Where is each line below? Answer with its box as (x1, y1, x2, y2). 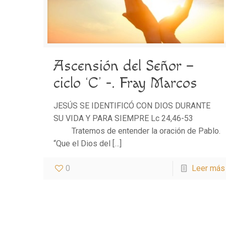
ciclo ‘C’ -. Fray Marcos (53, 74, 198, 93)
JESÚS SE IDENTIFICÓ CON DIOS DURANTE (53, 101, 211, 111)
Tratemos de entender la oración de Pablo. (53, 126, 221, 136)
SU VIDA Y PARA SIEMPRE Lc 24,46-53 (53, 114, 212, 124)
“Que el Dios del (53, 139, 111, 149)
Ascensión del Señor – (53, 57, 195, 76)
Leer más (191, 163, 225, 174)
